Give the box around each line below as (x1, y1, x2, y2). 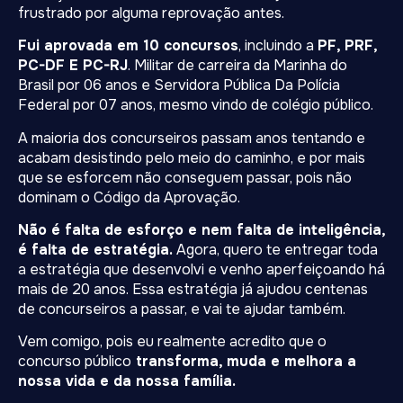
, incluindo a (238, 36, 318, 56)
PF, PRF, (318, 36, 377, 56)
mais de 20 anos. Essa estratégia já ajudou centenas (18, 279, 368, 299)
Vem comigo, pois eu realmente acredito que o (18, 332, 327, 352)
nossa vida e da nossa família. (18, 372, 236, 391)
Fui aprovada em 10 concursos (18, 36, 238, 56)
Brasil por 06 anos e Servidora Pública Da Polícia (18, 76, 340, 95)
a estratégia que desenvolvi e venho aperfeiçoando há (18, 259, 385, 279)
